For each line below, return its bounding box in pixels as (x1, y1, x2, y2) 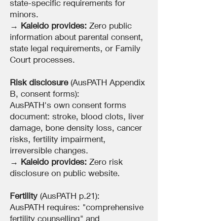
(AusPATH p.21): (37, 190, 100, 201)
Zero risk (89, 156, 123, 167)
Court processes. (10, 54, 75, 65)
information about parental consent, (10, 32, 143, 42)
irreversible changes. (10, 145, 88, 155)
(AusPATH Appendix (68, 77, 145, 87)
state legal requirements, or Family (10, 43, 141, 53)
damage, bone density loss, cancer (10, 122, 142, 133)
